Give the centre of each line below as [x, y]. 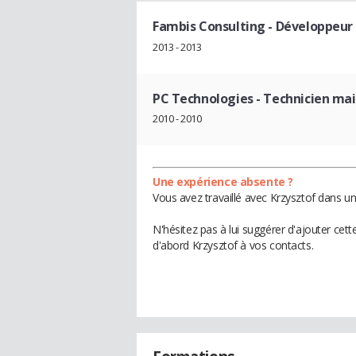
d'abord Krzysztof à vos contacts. [233, 246]
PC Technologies [203, 98]
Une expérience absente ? [223, 182]
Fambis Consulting [209, 26]
